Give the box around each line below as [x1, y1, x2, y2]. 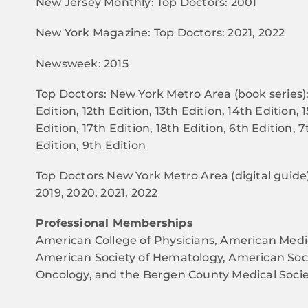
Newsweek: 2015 [36, 56, 129, 70]
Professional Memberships [36, 217, 193, 230]
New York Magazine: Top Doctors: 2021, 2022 [36, 26, 285, 40]
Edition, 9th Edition [36, 138, 146, 152]
